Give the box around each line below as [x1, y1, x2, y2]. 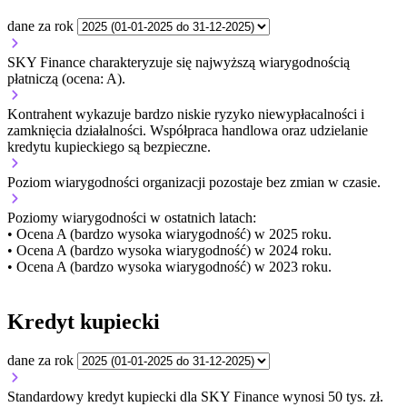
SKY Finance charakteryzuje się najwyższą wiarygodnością [7, 54, 350, 70]
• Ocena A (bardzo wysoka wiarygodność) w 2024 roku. [7, 242, 332, 258]
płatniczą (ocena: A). [7, 70, 125, 86]
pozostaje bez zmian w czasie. [209, 174, 381, 190]
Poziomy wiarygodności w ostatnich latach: [7, 209, 256, 225]
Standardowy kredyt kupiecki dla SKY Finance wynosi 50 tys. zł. [7, 388, 383, 404]
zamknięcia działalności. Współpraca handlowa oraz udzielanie [7, 122, 368, 138]
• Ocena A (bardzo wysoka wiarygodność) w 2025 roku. [7, 225, 332, 242]
